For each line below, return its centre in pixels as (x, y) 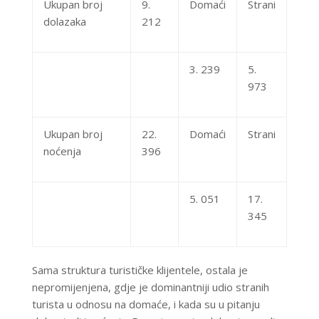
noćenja (62, 151)
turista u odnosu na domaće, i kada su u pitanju (146, 304)
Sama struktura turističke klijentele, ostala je (140, 270)
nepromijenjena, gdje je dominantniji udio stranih (150, 287)
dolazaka (64, 22)
